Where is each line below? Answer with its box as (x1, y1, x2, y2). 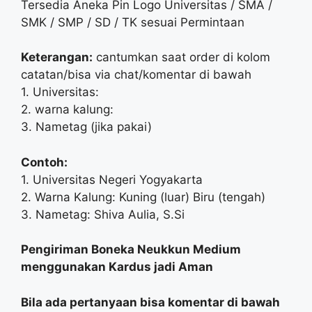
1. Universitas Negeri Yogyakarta (21, 172, 203, 187)
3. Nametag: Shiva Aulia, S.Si (21, 207, 185, 221)
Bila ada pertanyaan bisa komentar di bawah (21, 295, 280, 309)
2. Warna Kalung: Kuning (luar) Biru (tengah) (21, 189, 265, 204)
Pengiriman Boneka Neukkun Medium (21, 242, 241, 256)
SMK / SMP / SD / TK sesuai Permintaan (21, 15, 244, 29)
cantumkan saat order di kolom (93, 50, 270, 64)
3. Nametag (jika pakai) (21, 120, 152, 134)
